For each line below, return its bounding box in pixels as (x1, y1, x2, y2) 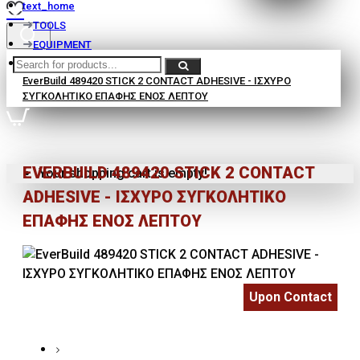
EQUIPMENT (33, 39, 92, 51)
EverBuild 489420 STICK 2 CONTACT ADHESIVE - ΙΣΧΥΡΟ (22, 75, 291, 87)
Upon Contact (249, 289, 332, 305)
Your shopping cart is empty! (39, 166, 207, 181)
